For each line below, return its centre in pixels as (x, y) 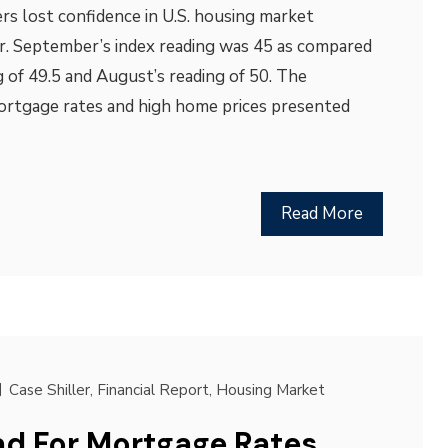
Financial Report (152, 390)
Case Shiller (49, 390)
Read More (321, 213)
